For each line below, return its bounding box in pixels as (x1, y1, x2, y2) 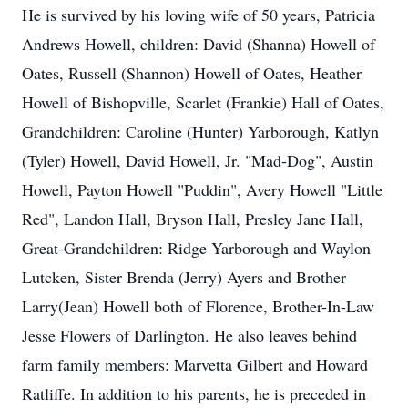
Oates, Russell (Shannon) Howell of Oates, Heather (22, 62, 362, 84)
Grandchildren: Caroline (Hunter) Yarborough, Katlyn (22, 120, 379, 142)
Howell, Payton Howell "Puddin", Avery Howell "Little (22, 178, 382, 200)
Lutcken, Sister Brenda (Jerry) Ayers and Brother (22, 266, 346, 288)
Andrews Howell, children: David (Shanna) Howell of (22, 33, 375, 55)
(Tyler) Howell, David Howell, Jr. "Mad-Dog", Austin (22, 149, 373, 171)
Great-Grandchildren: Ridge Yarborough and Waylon (22, 237, 371, 259)
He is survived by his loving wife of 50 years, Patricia (22, 4, 375, 25)
